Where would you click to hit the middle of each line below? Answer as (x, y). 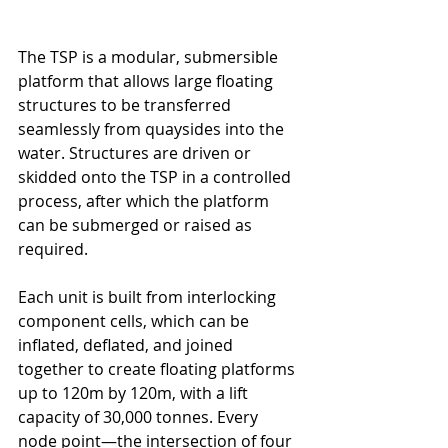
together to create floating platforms (158, 368)
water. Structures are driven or (136, 152)
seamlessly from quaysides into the (153, 128)
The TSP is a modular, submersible (150, 56)
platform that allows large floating (147, 80)
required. (53, 248)
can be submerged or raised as (137, 224)
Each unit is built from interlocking (149, 296)
